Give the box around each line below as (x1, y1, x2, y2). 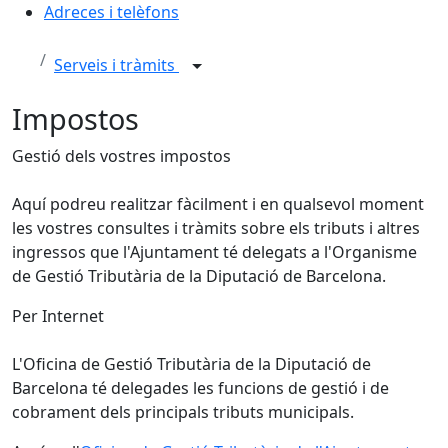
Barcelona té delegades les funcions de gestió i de (12, 377, 389, 399)
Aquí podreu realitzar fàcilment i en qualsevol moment (12, 193, 424, 215)
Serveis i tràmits (54, 54, 179, 77)
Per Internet (12, 305, 104, 327)
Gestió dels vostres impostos (12, 145, 231, 167)
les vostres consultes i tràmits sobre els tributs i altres (12, 217, 420, 239)
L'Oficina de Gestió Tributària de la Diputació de (12, 353, 371, 375)
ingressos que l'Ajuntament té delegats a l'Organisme (12, 241, 417, 263)
